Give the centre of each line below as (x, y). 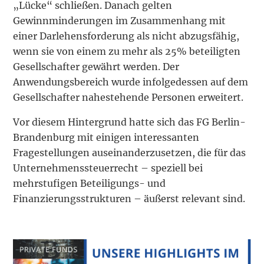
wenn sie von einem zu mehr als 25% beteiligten (127, 52)
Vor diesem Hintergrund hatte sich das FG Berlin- (130, 122)
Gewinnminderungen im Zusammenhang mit (120, 21)
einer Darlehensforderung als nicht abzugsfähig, (126, 36)
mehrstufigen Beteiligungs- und (90, 184)
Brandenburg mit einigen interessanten (106, 138)
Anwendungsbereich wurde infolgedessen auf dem (131, 82)
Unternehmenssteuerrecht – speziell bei (108, 168)
